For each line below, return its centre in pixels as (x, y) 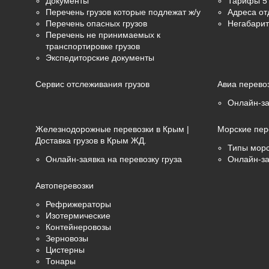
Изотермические (78, 216)
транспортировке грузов (93, 46)
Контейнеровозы (79, 227)
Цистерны (65, 250)
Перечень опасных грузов (97, 23)
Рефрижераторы (79, 204)
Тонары (61, 261)
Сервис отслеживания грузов (93, 84)
